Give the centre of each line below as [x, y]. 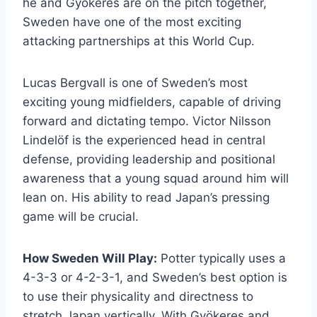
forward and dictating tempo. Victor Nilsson [147, 121]
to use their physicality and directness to [138, 296]
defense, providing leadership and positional [149, 159]
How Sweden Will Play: [90, 258]
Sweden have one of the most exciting [132, 22]
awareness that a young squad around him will [156, 178]
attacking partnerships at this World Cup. [139, 41]
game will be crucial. [81, 216]
